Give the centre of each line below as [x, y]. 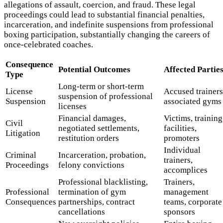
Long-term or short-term [101, 86]
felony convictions [91, 165]
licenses [72, 106]
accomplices [186, 170]
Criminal [21, 155]
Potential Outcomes [94, 69]
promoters [182, 138]
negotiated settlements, [99, 128]
